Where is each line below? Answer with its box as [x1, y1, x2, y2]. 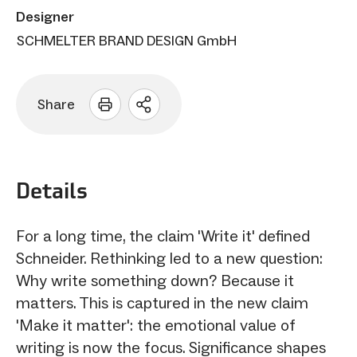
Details [16, 175, 88, 205]
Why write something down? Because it [16, 270, 294, 290]
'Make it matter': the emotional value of [16, 315, 296, 335]
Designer [16, 7, 74, 25]
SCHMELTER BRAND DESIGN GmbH [17, 31, 237, 49]
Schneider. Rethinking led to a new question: [16, 248, 323, 268]
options [143, 136, 203, 156]
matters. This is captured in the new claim [16, 292, 308, 312]
